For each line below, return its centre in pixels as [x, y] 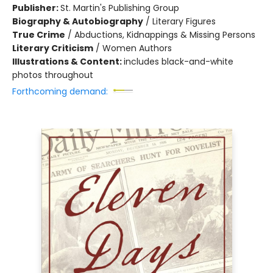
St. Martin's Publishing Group [120, 8]
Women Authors [137, 48]
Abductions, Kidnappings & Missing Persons [165, 35]
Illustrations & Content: [68, 62]
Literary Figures [184, 21]
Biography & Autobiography [78, 21]
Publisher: [36, 8]
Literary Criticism [53, 48]
